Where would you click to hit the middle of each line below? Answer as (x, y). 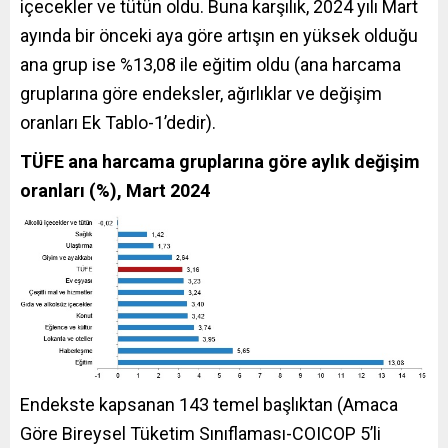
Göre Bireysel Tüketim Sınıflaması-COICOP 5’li (200, 434)
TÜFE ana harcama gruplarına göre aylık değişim (220, 161)
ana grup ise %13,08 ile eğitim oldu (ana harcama (210, 64)
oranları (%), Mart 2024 (115, 190)
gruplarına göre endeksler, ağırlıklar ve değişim (201, 93)
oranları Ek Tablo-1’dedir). (118, 122)
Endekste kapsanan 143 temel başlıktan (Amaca (209, 405)
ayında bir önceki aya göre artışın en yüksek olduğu (219, 35)
